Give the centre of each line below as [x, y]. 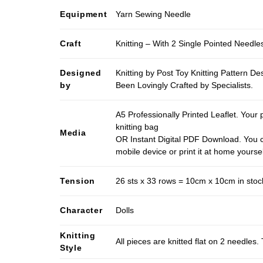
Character [81, 210]
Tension [78, 181]
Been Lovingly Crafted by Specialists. [185, 85]
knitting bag [137, 127]
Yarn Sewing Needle [154, 14]
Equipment [84, 14]
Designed [81, 73]
